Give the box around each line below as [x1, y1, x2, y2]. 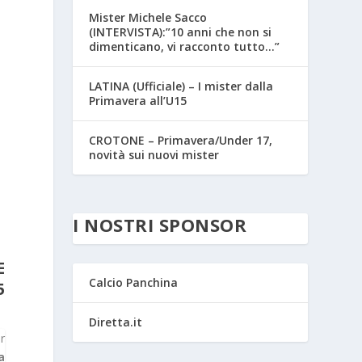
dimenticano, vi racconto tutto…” [89, 39, 280, 55]
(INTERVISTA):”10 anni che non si [89, 24, 272, 40]
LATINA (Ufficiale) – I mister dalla [89, 78, 274, 95]
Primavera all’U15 [89, 93, 187, 109]
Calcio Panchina [89, 275, 179, 291]
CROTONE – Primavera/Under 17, [89, 133, 273, 149]
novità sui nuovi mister [89, 147, 220, 163]
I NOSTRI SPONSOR [73, 213, 247, 238]
